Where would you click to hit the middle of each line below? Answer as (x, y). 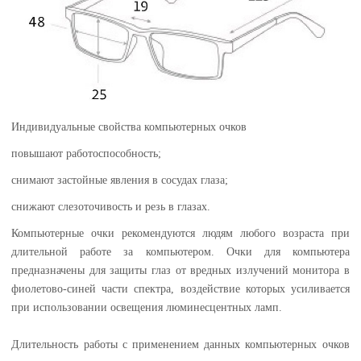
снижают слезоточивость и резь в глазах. (111, 206)
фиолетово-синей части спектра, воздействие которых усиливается (180, 288)
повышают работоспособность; (87, 153)
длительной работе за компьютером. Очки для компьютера (180, 251)
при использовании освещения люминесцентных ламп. (147, 307)
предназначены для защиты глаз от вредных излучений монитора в (180, 270)
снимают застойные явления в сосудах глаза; (120, 180)
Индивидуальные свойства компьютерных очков (129, 127)
